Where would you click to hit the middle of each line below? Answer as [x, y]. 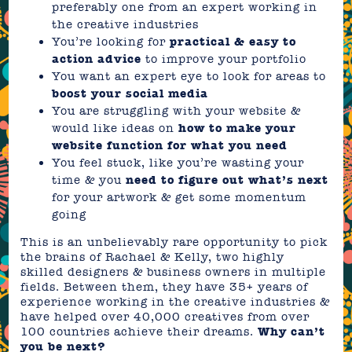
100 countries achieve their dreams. [139, 332]
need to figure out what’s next [227, 180]
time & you [89, 180]
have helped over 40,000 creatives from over [165, 317]
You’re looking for [111, 42]
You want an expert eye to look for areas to [189, 77]
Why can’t [292, 332]
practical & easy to [233, 42]
